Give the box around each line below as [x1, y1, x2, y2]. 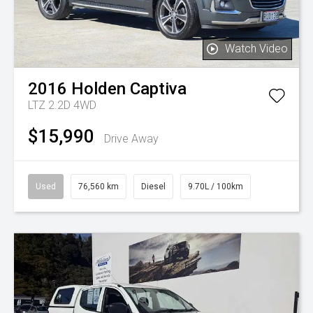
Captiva [130, 78, 187, 99]
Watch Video [225, 41, 288, 55]
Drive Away [104, 131, 159, 145]
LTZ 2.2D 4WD [28, 98, 96, 112]
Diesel [141, 181, 166, 191]
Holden [71, 78, 126, 99]
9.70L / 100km [188, 181, 243, 191]
